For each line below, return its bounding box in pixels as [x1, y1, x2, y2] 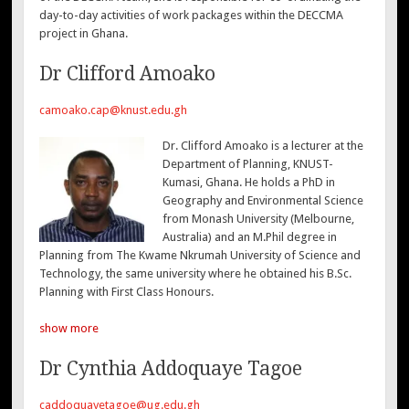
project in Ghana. [39, 26, 129, 40]
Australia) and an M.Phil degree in [162, 230, 337, 245]
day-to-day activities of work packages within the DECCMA [39, 7, 344, 22]
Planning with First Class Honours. [39, 285, 215, 299]
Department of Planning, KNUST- [162, 157, 333, 172]
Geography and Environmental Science [162, 194, 363, 208]
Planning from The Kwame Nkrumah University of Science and [39, 248, 362, 263]
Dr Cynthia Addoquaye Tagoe [39, 357, 303, 381]
